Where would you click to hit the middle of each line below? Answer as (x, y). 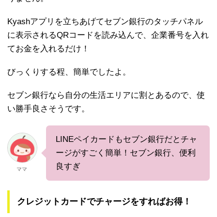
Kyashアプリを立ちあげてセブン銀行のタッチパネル (105, 22)
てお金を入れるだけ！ (48, 49)
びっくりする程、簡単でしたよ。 (69, 72)
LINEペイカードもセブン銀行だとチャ (126, 139)
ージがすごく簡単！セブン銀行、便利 (126, 153)
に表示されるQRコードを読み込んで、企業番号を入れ (108, 35)
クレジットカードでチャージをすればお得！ (104, 202)
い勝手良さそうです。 (48, 109)
